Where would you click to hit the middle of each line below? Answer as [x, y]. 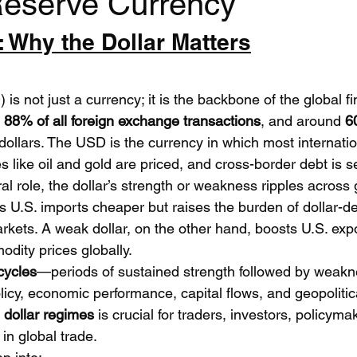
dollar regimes [49, 314]
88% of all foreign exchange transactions [132, 121]
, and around [303, 121]
